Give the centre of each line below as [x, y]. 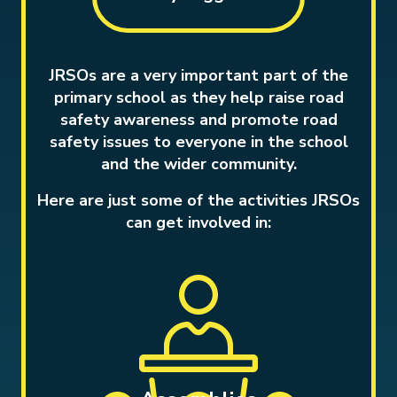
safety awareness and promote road [198, 120]
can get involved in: [198, 222]
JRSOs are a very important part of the [198, 75]
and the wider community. [198, 164]
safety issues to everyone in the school [198, 142]
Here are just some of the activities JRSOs [198, 200]
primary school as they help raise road [198, 97]
